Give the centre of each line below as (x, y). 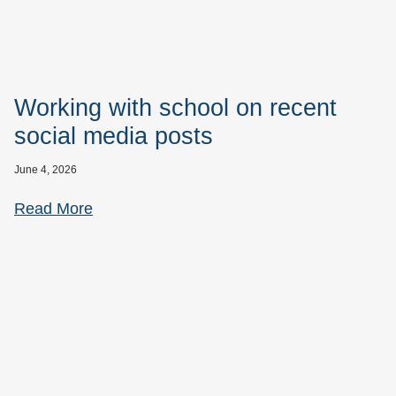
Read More (53, 209)
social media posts (114, 137)
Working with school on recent (175, 108)
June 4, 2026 (46, 170)
